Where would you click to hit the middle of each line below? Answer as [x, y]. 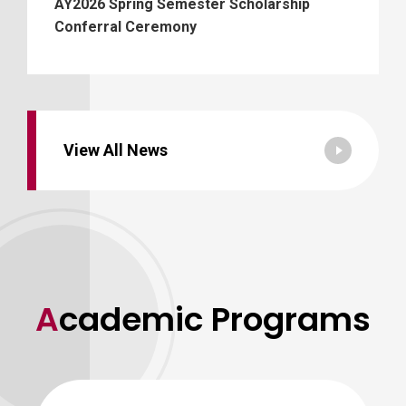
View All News [116, 150]
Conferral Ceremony [126, 26]
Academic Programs [215, 319]
